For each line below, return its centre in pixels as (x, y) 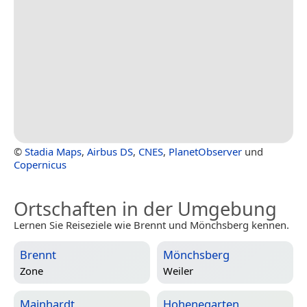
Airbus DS (110, 152)
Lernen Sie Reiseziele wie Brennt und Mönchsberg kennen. (151, 225)
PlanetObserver (205, 152)
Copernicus (40, 165)
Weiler (178, 270)
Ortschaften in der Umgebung (145, 209)
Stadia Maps (53, 152)
